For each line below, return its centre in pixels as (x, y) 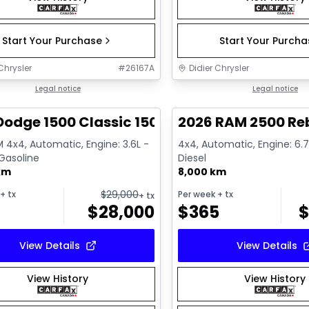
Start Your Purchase (52, 41)
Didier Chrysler (219, 68)
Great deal (211, 90)
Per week (197, 195)
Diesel (192, 158)
